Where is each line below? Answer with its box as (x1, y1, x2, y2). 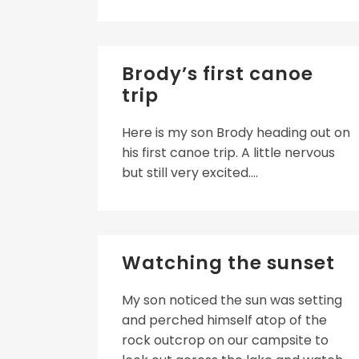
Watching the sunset (122, 250, 335, 276)
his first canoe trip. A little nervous (122, 143, 335, 162)
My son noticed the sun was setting (122, 291, 342, 309)
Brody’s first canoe (122, 61, 313, 87)
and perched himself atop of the (122, 311, 327, 329)
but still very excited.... (122, 163, 258, 182)
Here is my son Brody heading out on (122, 123, 350, 142)
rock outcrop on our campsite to (122, 331, 329, 349)
